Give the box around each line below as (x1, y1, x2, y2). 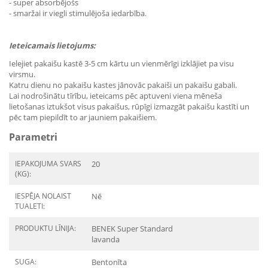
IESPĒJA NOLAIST (15, 191, 71, 202)
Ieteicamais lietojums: (9, 40, 96, 51)
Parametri (9, 130, 57, 144)
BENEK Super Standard (92, 223, 173, 234)
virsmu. (9, 69, 35, 80)
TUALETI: (15, 201, 45, 212)
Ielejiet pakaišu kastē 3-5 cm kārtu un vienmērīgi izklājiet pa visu (9, 58, 234, 69)
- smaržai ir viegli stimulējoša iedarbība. (9, 8, 147, 19)
